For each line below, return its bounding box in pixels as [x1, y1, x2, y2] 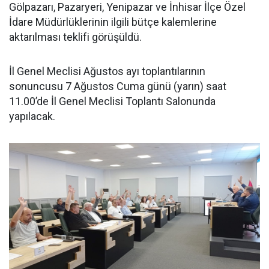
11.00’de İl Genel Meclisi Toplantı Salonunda [9, 95, 216, 107]
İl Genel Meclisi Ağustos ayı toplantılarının [9, 65, 205, 77]
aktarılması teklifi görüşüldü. [9, 31, 142, 43]
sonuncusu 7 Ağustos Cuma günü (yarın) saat [9, 80, 226, 92]
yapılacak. [9, 110, 55, 122]
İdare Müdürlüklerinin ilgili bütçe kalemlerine [9, 16, 217, 28]
